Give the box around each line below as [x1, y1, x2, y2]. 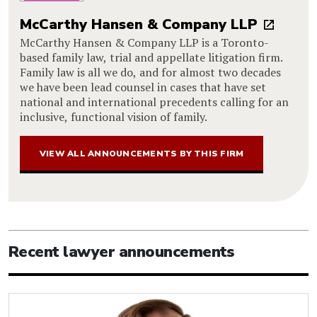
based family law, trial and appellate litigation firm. [20, 49, 283, 65]
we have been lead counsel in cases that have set [20, 79, 266, 95]
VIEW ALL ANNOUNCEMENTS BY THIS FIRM [40, 147, 244, 159]
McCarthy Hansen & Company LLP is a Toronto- [20, 34, 269, 50]
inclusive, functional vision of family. [20, 108, 207, 125]
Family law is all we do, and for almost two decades [20, 64, 281, 80]
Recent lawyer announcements [8, 241, 234, 263]
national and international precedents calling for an [20, 93, 289, 110]
